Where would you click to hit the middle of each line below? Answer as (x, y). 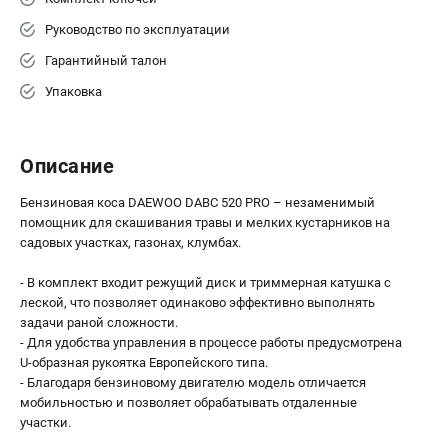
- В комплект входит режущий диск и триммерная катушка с (205, 282)
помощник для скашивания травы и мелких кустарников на (205, 222)
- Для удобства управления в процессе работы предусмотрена (211, 342)
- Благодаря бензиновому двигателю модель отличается (193, 382)
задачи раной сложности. (99, 322)
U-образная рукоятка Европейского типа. (144, 362)
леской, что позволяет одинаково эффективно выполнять (197, 302)
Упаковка (73, 91)
